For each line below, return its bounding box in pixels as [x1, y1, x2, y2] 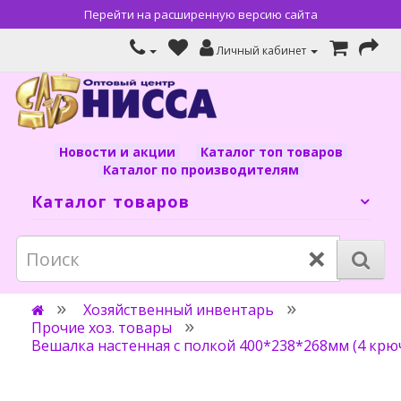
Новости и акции [58, 143, 175, 160]
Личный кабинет [217, 43, 306, 58]
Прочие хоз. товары [31, 318, 172, 337]
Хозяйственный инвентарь [83, 300, 274, 320]
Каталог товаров [31, 191, 190, 212]
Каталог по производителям [102, 161, 299, 178]
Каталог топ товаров [200, 143, 343, 160]
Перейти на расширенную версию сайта [83, 6, 318, 22]
